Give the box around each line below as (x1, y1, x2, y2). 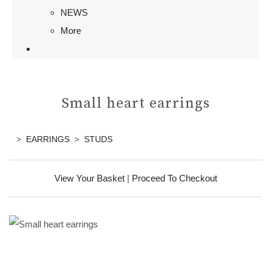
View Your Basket (54, 172, 125, 183)
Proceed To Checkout (131, 172, 217, 183)
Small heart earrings (61, 94, 210, 113)
